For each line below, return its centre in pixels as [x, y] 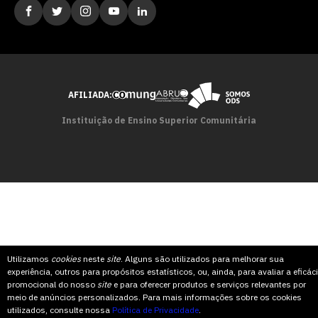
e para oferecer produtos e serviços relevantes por [209, 284]
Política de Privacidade [155, 310]
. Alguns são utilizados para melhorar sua [202, 259]
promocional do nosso [52, 284]
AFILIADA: [90, 95]
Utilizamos [29, 259]
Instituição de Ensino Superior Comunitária [159, 121]
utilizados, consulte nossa [60, 310]
